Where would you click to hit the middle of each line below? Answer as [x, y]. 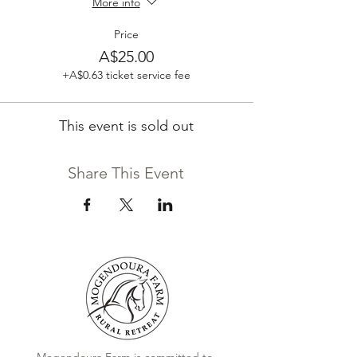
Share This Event [126, 173]
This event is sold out [126, 126]
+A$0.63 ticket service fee [126, 75]
